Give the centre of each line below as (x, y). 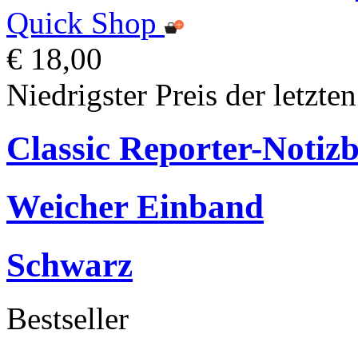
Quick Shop (82, 23)
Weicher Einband (135, 206)
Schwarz (70, 265)
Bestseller (68, 318)
